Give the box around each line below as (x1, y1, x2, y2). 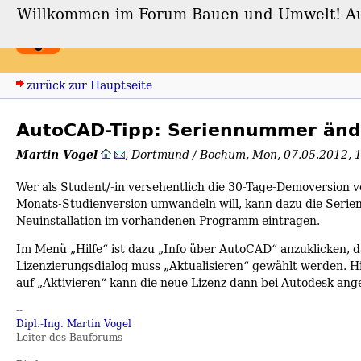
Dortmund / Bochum (131, 146, 246, 163)
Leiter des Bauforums (16, 330, 122, 344)
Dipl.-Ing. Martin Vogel (16, 316, 131, 330)
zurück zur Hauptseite (27, 77, 152, 93)
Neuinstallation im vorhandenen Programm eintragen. (16, 212, 320, 229)
